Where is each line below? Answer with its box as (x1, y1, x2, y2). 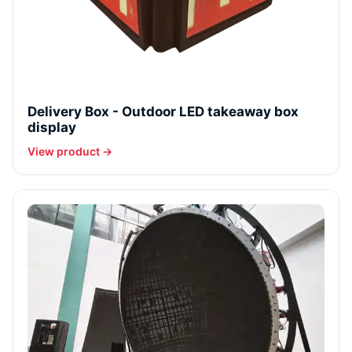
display (27, 119, 76, 136)
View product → (27, 145, 112, 159)
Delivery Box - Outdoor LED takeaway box (27, 104, 299, 120)
